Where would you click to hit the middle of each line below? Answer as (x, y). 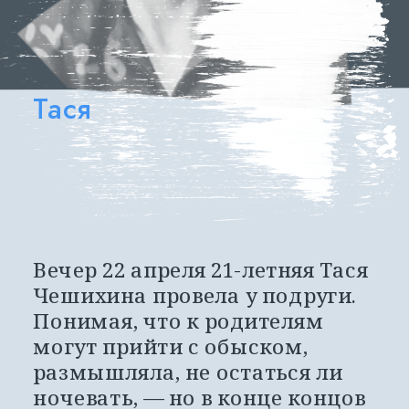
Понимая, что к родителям (178, 321)
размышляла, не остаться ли (188, 372)
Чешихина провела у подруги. (195, 295)
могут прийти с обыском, (171, 346)
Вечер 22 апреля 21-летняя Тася (201, 270)
